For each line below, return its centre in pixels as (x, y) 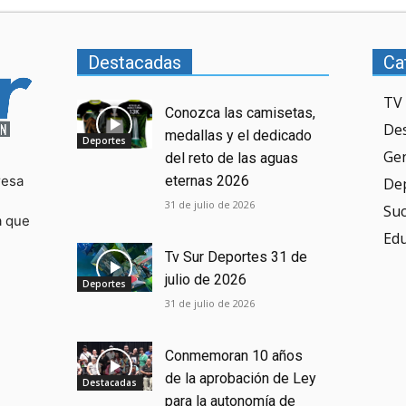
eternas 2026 (208, 181)
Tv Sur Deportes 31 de (237, 256)
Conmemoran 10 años (234, 355)
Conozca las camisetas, (241, 113)
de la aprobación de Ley (241, 378)
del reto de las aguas (232, 159)
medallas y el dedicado (239, 136)
